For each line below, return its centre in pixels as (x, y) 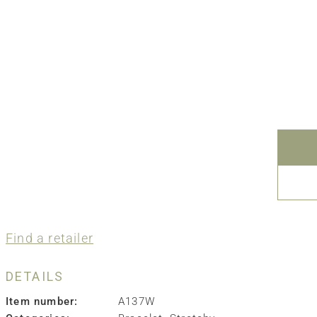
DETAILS (35, 276)
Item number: (42, 301)
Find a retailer (50, 238)
